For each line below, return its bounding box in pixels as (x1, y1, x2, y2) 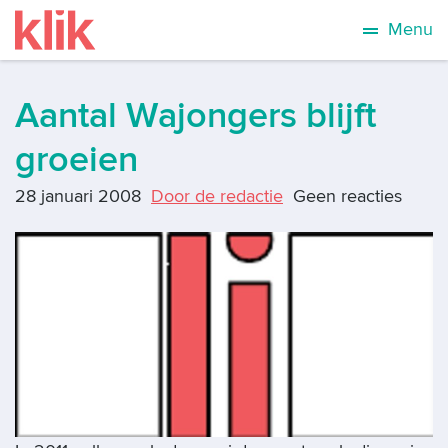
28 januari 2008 (15, 186, 141, 207)
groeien (15, 138, 138, 182)
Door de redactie (151, 186, 283, 207)
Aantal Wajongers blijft (15, 94, 376, 138)
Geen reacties (293, 186, 402, 207)
